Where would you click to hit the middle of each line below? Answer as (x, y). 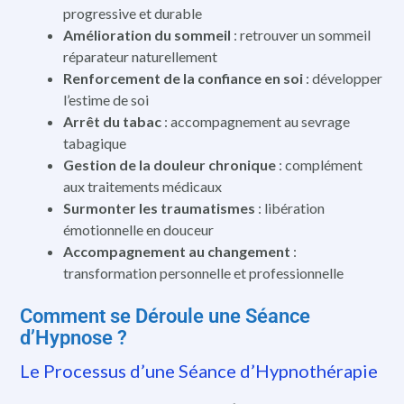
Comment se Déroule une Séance (165, 317)
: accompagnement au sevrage (256, 122)
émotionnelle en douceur (138, 230)
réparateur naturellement (140, 57)
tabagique (95, 143)
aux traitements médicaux (142, 187)
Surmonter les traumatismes (159, 208)
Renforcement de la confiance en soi (183, 78)
